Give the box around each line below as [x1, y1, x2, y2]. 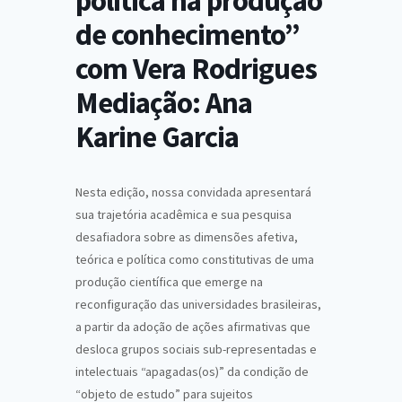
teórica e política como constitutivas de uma [75, 251, 314, 267]
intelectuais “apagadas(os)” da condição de [75, 363, 309, 380]
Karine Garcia [75, 118, 239, 155]
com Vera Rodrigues [75, 50, 317, 87]
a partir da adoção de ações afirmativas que [75, 319, 310, 335]
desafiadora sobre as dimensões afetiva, [75, 229, 298, 245]
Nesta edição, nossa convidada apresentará [75, 184, 311, 200]
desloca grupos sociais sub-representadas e [75, 341, 317, 357]
